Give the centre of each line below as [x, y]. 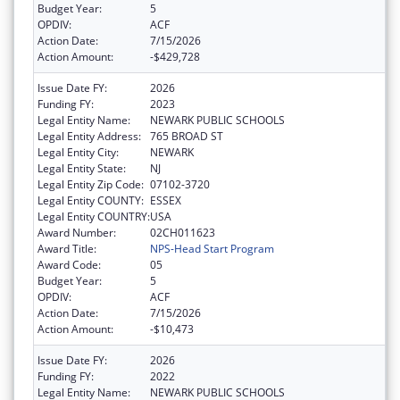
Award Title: [67, 248]
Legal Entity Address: [89, 136]
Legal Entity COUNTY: [91, 200]
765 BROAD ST [187, 136]
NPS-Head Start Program [212, 248]
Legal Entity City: [78, 152]
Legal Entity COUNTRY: [94, 216]
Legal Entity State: [82, 168]
